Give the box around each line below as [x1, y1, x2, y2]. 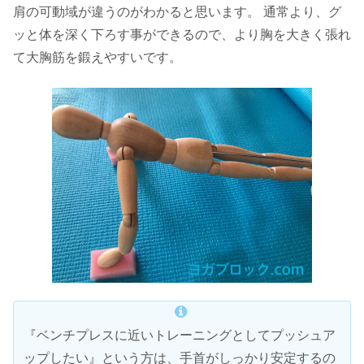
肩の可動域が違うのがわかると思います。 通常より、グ [13, 5, 341, 19]
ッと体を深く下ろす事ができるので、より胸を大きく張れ [13, 28, 351, 42]
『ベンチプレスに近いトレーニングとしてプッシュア [24, 328, 336, 342]
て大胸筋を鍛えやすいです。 [13, 50, 182, 65]
